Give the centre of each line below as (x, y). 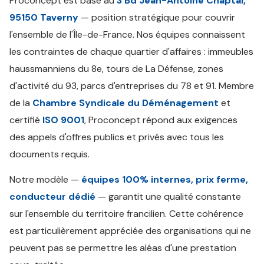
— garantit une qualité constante (168, 197)
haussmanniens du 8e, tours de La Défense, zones (116, 69)
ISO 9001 (63, 120)
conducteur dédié (52, 197)
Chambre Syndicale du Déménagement (126, 103)
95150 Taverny (44, 17)
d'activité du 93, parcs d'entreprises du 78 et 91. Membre (132, 86)
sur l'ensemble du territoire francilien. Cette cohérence (126, 214)
